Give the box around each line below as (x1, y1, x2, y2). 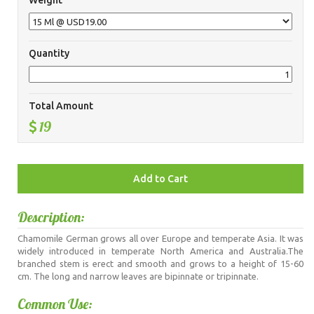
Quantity (29, 48, 69, 60)
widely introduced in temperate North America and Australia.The (18, 246, 303, 257)
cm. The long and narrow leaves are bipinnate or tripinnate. (18, 271, 259, 282)
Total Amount (29, 100, 93, 112)
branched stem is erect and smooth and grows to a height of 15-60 (18, 259, 303, 269)
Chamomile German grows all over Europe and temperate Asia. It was (18, 233, 303, 244)
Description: (18, 208, 85, 226)
